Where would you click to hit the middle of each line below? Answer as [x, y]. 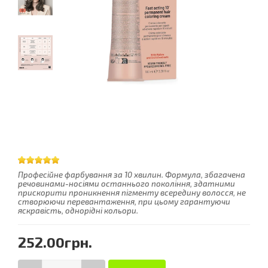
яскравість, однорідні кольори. [78, 211]
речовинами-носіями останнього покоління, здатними [127, 184]
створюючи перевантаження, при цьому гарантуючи [124, 202]
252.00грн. [55, 242]
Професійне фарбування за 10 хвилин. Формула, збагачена [132, 175]
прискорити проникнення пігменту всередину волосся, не [132, 193]
